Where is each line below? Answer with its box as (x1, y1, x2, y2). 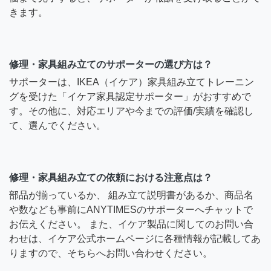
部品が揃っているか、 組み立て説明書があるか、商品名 (9, 189, 253, 200)
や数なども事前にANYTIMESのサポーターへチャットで (9, 204, 253, 215)
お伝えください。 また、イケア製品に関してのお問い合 (9, 218, 253, 229)
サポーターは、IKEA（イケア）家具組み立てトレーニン (9, 76, 254, 87)
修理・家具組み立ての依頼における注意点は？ (9, 172, 212, 183)
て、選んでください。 (9, 120, 106, 131)
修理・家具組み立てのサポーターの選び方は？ (9, 59, 212, 70)
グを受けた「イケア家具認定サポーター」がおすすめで (9, 91, 251, 102)
